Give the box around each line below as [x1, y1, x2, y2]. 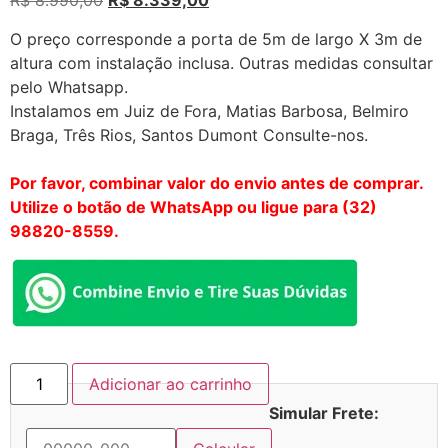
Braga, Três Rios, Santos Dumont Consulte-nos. [10, 124, 368, 145]
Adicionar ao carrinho [89, 374, 253, 395]
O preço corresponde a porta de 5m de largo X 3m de [10, 28, 422, 49]
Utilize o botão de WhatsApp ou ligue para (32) [10, 197, 377, 218]
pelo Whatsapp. [10, 76, 128, 97]
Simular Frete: [269, 403, 380, 424]
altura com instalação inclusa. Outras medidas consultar [10, 52, 433, 73]
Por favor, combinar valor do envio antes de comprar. [10, 173, 423, 194]
